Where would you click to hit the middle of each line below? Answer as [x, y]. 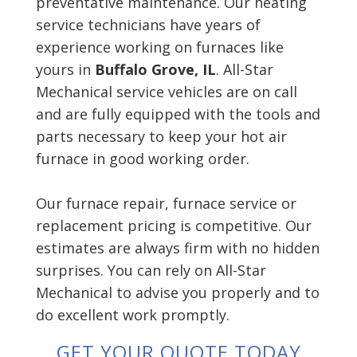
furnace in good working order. [143, 159]
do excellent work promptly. [133, 315]
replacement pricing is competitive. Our [174, 226]
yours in [65, 70]
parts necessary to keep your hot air [161, 137]
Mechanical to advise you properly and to [178, 293]
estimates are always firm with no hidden [178, 248]
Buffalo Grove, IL [155, 70]
